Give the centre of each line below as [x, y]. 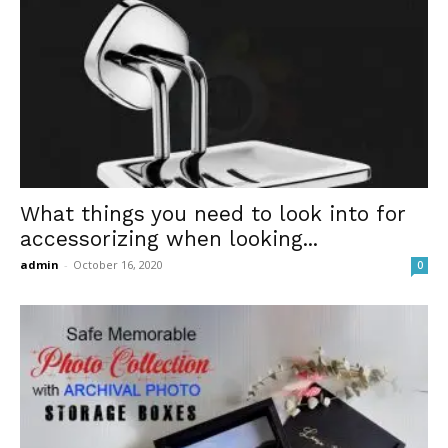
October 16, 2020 [118, 265]
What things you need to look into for [213, 214]
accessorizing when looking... [169, 239]
